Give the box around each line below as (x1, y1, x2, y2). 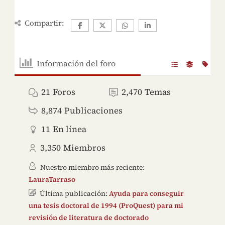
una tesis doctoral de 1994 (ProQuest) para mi (28, 200, 183, 211)
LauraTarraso (28, 174, 75, 185)
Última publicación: (38, 188, 109, 199)
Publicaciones (64, 104, 123, 117)
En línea (52, 123, 86, 136)
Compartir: (25, 18, 65, 29)
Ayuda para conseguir (108, 188, 184, 199)
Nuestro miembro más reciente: (38, 162, 145, 173)
